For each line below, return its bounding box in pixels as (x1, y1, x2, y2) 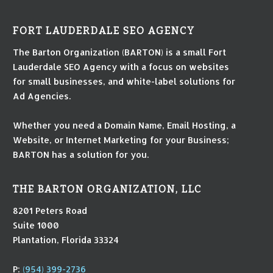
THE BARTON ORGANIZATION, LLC (13, 183, 202, 195)
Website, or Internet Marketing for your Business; (13, 133, 230, 145)
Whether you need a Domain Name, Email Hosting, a (13, 119, 236, 130)
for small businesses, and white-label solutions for (13, 75, 236, 87)
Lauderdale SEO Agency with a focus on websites (13, 60, 230, 72)
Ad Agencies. (13, 90, 71, 101)
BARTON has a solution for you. (13, 148, 149, 160)
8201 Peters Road (13, 204, 88, 216)
